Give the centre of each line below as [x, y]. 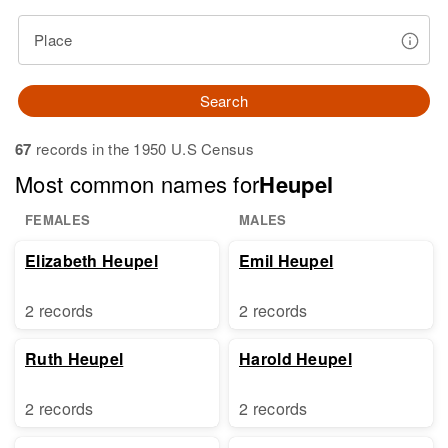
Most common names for [137, 183]
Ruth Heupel [74, 358]
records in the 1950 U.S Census [142, 148]
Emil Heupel [286, 260]
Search [224, 100]
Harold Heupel [295, 358]
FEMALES [58, 219]
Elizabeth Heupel [91, 260]
